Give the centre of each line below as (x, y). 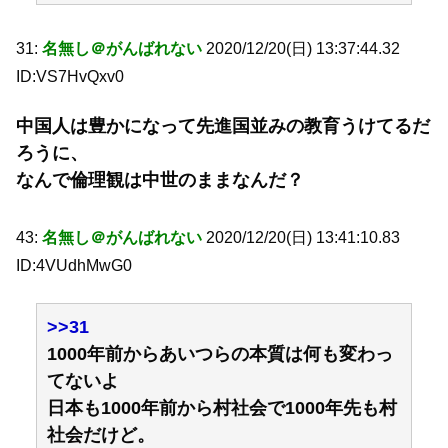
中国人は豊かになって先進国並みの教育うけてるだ (223, 126)
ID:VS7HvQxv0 (70, 76)
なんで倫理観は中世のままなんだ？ (160, 180)
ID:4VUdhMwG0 (74, 266)
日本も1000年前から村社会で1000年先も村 (222, 407)
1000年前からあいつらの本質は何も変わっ (220, 353)
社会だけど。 (101, 434)
